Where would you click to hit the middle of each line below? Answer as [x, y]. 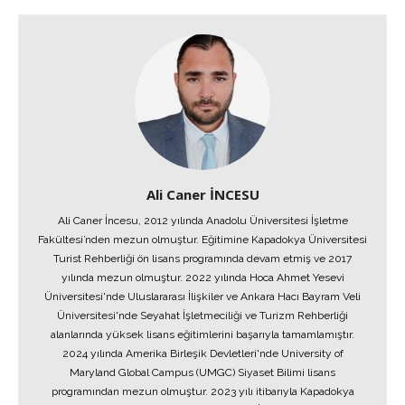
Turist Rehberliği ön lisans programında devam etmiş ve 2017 [202, 259]
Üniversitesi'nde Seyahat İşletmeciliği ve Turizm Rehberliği [202, 316]
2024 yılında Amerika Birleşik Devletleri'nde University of [202, 353]
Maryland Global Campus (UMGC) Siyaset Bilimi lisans [202, 372]
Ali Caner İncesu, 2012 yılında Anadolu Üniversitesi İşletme [202, 221]
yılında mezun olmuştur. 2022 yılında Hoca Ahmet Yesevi [202, 278]
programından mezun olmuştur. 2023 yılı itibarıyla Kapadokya [202, 391]
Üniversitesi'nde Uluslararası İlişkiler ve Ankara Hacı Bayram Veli [202, 297]
